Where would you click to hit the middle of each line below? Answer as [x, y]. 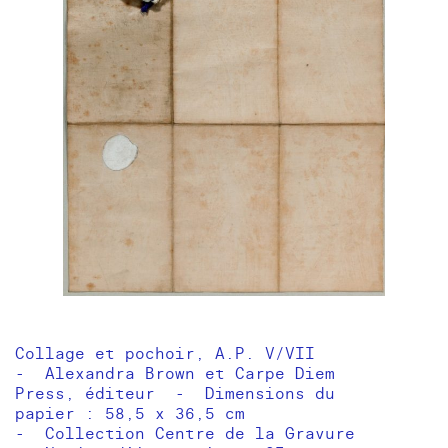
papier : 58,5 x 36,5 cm [135, 414]
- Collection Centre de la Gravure [190, 434]
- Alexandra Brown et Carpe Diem [175, 374]
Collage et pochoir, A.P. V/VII [170, 354]
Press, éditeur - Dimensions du [175, 394]
